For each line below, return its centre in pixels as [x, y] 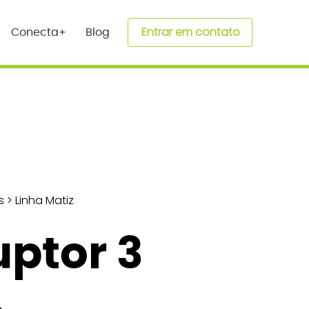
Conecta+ [39, 32]
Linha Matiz [44, 201]
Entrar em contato [190, 32]
